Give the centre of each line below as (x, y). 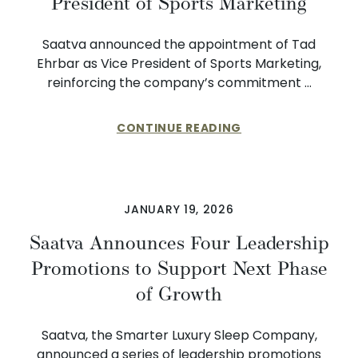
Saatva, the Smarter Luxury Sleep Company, (179, 335)
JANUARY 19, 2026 (179, 209)
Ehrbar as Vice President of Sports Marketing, (179, 64)
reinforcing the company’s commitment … (179, 83)
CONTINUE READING (179, 128)
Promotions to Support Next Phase (179, 268)
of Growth (179, 294)
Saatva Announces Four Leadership (179, 243)
